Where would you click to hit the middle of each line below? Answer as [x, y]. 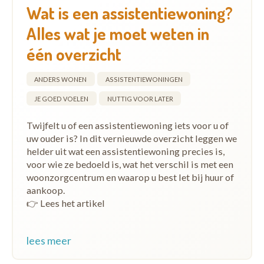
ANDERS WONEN [60, 79]
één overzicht [74, 54]
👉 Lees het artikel [65, 203]
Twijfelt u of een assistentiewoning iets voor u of [127, 125]
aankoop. [45, 190]
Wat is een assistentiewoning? [129, 12]
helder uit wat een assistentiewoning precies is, [125, 151]
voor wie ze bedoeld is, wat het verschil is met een [130, 164]
